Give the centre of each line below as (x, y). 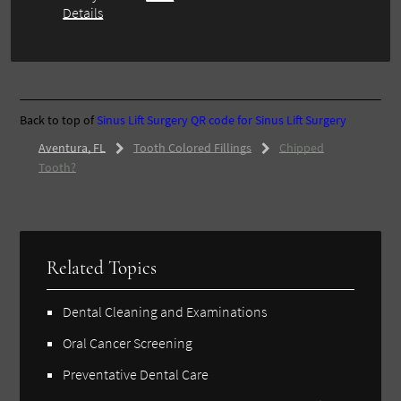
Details (83, 12)
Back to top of (59, 119)
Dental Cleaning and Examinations (165, 311)
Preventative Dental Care (136, 374)
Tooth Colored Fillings (192, 147)
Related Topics (102, 268)
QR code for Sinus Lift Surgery (269, 119)
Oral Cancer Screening (128, 342)
